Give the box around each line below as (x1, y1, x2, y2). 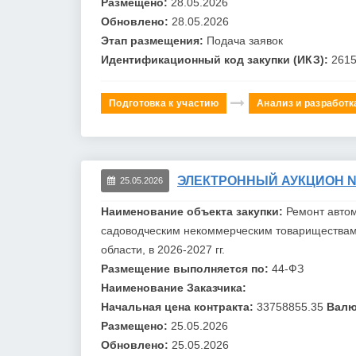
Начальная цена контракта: (101, 300, 257, 313)
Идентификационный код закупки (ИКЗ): (101, 52, 331, 66)
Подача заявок (207, 33, 283, 47)
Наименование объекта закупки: (101, 204, 286, 218)
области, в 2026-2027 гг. (101, 242, 225, 256)
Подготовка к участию (109, 97, 219, 109)
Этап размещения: (101, 33, 207, 47)
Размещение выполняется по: (101, 261, 272, 275)
